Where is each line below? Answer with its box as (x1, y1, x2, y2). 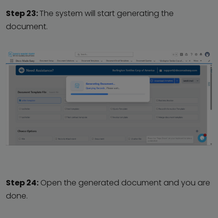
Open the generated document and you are (38, 177, 210, 188)
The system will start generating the (39, 7, 174, 19)
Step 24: (6, 177, 38, 188)
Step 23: (6, 7, 39, 19)
